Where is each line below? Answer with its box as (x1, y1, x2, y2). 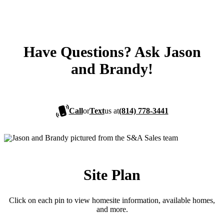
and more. (96, 205, 128, 214)
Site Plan (83, 166, 140, 183)
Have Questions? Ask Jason (23, 43, 201, 60)
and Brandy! (71, 60, 153, 77)
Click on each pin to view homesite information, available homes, (9, 196, 215, 205)
